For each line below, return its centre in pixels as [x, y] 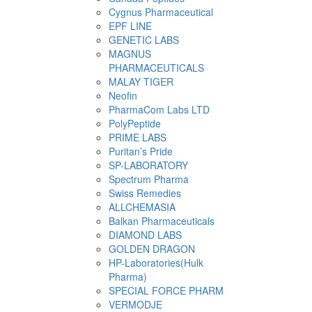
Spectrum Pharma [149, 179]
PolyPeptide [135, 123]
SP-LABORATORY [148, 165]
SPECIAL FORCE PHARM [166, 290]
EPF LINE [130, 26]
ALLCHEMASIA [142, 207]
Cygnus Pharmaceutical [161, 12]
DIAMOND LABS [145, 235]
